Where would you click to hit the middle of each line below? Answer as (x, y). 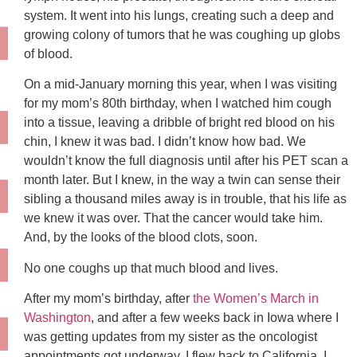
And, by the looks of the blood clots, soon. (141, 237)
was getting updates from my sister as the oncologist (171, 336)
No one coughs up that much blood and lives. (151, 268)
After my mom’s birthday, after (108, 298)
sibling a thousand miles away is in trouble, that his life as (185, 199)
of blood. (48, 53)
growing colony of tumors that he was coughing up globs (182, 34)
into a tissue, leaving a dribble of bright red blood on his (179, 123)
